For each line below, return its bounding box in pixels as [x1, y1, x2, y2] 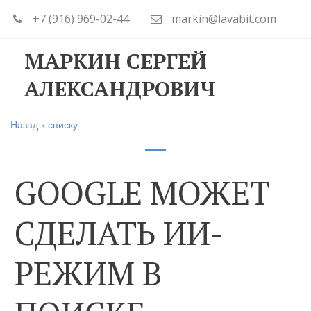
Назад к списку [10, 117, 78, 131]
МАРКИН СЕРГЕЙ [24, 47, 207, 75]
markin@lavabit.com [171, 11, 276, 26]
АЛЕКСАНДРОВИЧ [24, 75, 215, 103]
